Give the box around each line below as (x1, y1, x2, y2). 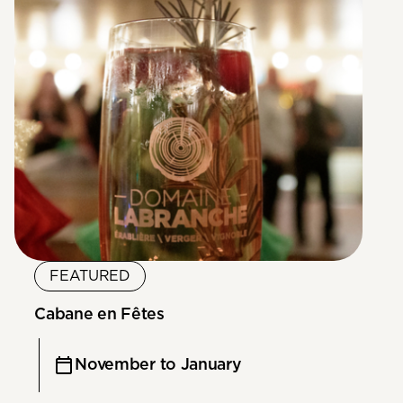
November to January (75, 356, 241, 373)
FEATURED (49, 268, 130, 283)
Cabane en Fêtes (34, 307, 165, 324)
